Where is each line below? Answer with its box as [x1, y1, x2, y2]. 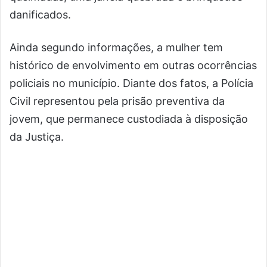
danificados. [10, 8, 71, 21]
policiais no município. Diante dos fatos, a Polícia [10, 77, 253, 89]
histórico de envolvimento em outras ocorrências [10, 59, 257, 72]
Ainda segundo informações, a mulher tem [10, 41, 223, 54]
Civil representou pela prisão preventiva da [10, 95, 225, 107]
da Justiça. [10, 131, 64, 143]
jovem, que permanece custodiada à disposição [10, 113, 248, 125]
